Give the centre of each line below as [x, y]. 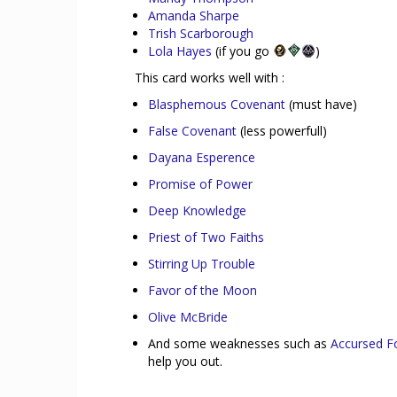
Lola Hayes [180, 51]
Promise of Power [200, 183]
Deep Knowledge [197, 210]
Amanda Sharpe [194, 15]
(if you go [242, 51]
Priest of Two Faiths [206, 237]
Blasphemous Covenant [217, 104]
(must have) [321, 104]
